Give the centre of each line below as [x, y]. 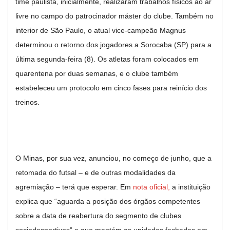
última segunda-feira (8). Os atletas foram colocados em [107, 59]
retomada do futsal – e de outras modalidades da [95, 172]
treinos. [27, 102]
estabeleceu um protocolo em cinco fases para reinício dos [111, 88]
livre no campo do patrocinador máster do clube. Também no [114, 16]
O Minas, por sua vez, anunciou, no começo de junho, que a [113, 158]
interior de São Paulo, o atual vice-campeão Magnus [101, 30]
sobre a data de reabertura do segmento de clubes [98, 215]
